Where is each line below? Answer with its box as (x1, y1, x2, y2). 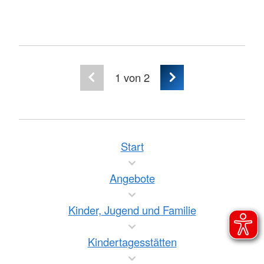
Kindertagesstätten (87, 234, 177, 249)
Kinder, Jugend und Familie (68, 202, 196, 217)
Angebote (109, 170, 155, 186)
